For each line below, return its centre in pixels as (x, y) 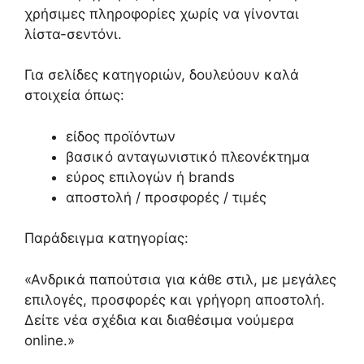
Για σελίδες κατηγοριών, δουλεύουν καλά (162, 75)
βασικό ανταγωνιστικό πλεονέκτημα (188, 156)
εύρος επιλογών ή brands (150, 177)
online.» (50, 340)
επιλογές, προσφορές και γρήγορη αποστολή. (175, 299)
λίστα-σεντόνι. (73, 34)
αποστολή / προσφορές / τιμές (166, 197)
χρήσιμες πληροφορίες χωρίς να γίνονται (162, 13)
